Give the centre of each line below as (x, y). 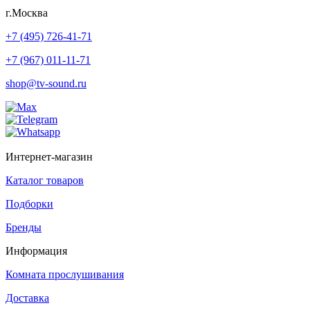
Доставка (27, 298)
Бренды (24, 227)
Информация (36, 250)
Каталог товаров (45, 180)
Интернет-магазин (49, 156)
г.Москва (27, 12)
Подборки (29, 203)
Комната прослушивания (65, 274)
